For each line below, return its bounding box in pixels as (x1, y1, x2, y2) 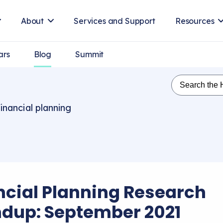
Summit (75, 49, 104, 59)
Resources (175, 16, 215, 26)
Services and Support (74, 16, 155, 26)
